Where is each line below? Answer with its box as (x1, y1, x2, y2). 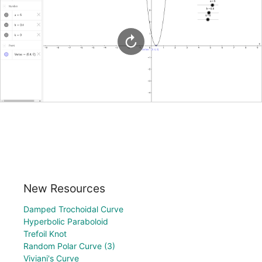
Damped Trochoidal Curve (23, 204, 123, 214)
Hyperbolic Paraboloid (23, 216, 108, 226)
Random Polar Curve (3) (23, 240, 115, 251)
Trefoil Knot (23, 228, 67, 239)
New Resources (23, 181, 105, 195)
